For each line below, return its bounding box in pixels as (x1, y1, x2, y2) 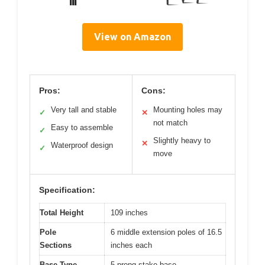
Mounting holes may (153, 105, 222, 114)
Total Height (40, 208, 83, 217)
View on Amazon (94, 31, 171, 42)
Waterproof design (51, 140, 113, 150)
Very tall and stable (51, 105, 117, 114)
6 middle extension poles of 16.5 (111, 227, 222, 237)
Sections (40, 240, 72, 250)
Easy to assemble (51, 122, 113, 132)
